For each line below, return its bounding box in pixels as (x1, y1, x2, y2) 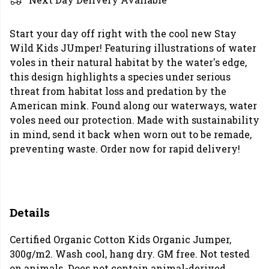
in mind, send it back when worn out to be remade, (10, 128, 252, 141)
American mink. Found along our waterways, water (10, 99, 257, 112)
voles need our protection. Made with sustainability (10, 113, 259, 126)
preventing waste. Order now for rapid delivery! (10, 142, 240, 155)
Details (10, 205, 50, 220)
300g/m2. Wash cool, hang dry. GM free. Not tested (10, 247, 250, 261)
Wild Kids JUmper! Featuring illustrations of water (10, 41, 256, 54)
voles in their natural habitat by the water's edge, (10, 56, 247, 68)
